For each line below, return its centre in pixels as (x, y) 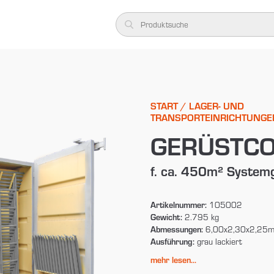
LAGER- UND (216, 105)
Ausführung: (172, 241)
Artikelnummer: (178, 204)
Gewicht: (166, 217)
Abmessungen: (176, 229)
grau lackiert (218, 241)
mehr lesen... (173, 259)
